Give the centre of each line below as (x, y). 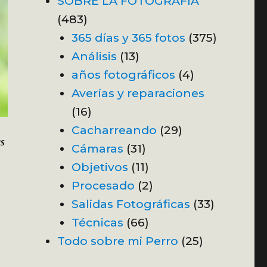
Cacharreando (114, 130)
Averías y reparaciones (138, 93)
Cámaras (97, 148)
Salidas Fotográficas (131, 204)
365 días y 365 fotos (128, 37)
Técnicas (97, 222)
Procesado (103, 185)
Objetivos (100, 167)
